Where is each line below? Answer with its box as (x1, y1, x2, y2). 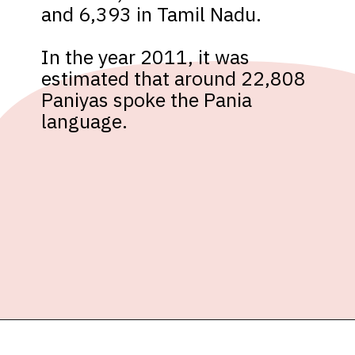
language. (41, 108, 128, 135)
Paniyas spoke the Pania (41, 86, 253, 113)
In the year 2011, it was (41, 44, 250, 71)
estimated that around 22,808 (41, 65, 307, 92)
